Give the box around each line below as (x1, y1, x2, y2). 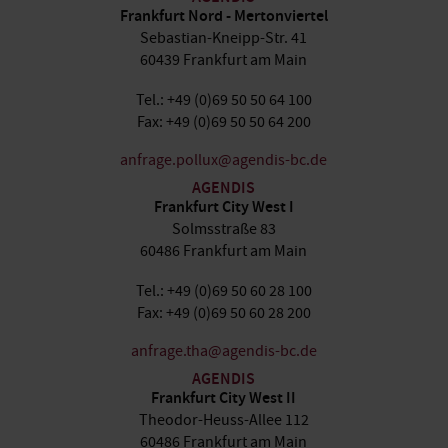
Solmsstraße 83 (171, 219, 276, 239)
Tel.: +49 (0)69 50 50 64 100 (135, 90, 312, 110)
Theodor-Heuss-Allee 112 (138, 410, 309, 430)
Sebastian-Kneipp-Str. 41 (140, 28, 308, 48)
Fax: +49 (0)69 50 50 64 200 (136, 112, 311, 132)
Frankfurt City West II (151, 387, 297, 412)
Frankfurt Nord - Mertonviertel (119, 5, 328, 30)
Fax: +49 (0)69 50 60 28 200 (136, 303, 311, 323)
